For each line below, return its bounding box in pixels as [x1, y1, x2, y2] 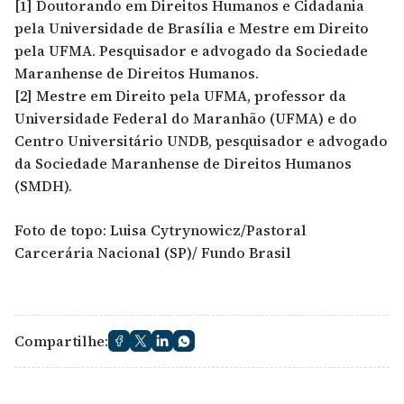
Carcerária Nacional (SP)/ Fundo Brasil [14, 242, 291, 262]
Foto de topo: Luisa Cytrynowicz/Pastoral [14, 219, 307, 240]
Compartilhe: [14, 330, 108, 351]
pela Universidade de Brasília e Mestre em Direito [14, 17, 369, 38]
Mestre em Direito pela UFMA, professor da [32, 85, 346, 106]
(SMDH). [14, 175, 72, 196]
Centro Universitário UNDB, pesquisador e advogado [14, 130, 388, 151]
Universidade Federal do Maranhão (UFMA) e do [14, 107, 357, 128]
